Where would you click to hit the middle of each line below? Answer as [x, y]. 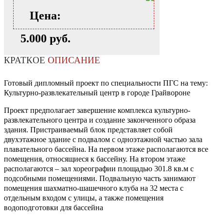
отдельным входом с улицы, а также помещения [84, 198]
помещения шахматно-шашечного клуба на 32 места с [94, 188]
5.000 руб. [45, 39]
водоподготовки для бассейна [54, 208]
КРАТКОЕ [26, 60]
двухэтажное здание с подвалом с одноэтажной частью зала [103, 140]
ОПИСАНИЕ [74, 60]
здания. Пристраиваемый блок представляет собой [88, 130]
